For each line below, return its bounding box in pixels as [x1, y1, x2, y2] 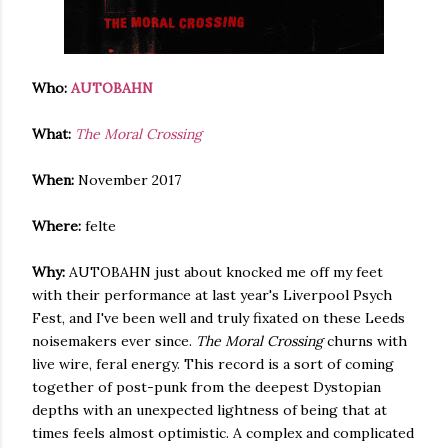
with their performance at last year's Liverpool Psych [32, 286, 392, 304]
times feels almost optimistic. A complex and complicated [32, 424, 414, 442]
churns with [323, 332, 407, 350]
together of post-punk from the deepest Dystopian [32, 378, 381, 396]
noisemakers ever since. [32, 332, 196, 350]
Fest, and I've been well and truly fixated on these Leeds [32, 309, 405, 327]
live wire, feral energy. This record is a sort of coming [32, 355, 394, 373]
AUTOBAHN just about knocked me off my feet [65, 263, 383, 281]
